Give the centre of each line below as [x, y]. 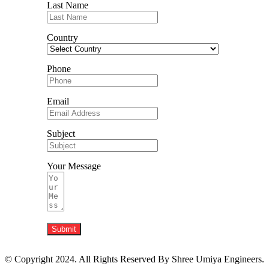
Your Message [74, 166]
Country [62, 37]
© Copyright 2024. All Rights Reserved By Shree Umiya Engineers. [134, 259]
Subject [61, 133]
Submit [64, 229]
